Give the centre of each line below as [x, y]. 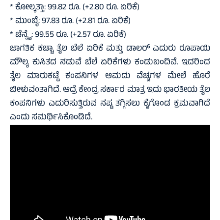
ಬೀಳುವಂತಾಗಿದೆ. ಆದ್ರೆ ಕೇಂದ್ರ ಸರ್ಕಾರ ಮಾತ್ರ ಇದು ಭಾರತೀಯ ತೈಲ [110, 91]
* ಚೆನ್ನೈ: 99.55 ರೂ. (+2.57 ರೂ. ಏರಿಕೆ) [68, 36]
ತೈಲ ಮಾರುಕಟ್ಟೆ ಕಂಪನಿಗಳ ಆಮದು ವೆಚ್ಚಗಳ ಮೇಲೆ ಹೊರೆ [110, 77]
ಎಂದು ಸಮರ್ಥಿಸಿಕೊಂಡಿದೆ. [51, 118]
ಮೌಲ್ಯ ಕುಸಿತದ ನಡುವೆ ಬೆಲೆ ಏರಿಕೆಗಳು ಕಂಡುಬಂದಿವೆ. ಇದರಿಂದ [110, 63]
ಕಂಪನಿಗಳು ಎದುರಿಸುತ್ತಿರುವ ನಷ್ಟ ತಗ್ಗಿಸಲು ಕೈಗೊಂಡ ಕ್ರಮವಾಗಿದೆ [110, 104]
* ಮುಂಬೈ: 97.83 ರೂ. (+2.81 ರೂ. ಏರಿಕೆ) [70, 22]
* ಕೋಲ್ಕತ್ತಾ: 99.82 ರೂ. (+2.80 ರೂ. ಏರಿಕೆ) [75, 8]
